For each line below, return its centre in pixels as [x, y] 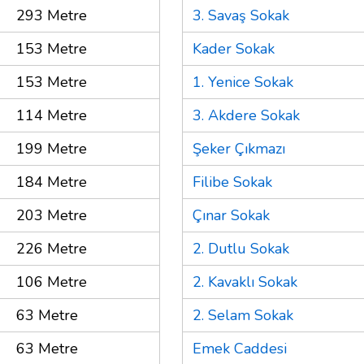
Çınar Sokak [231, 215]
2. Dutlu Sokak [241, 248]
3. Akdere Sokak [246, 115]
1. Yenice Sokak [243, 82]
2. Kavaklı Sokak [245, 282]
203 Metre [52, 215]
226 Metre [52, 248]
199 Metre [52, 148]
